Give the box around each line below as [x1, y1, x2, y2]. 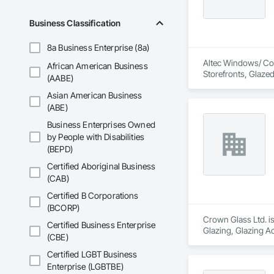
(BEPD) [47, 144, 73, 155]
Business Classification [29, 18, 121, 29]
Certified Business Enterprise [47, 220, 156, 231]
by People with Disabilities [47, 131, 145, 143]
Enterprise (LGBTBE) [47, 261, 124, 272]
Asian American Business [47, 90, 143, 101]
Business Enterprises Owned [47, 119, 155, 130]
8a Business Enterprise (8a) [47, 42, 150, 53]
